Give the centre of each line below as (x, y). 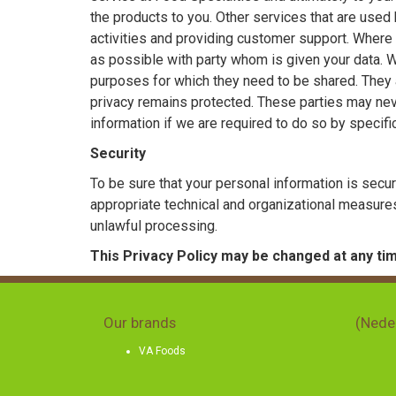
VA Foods (162, 350)
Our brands (140, 322)
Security (120, 153)
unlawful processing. (154, 226)
